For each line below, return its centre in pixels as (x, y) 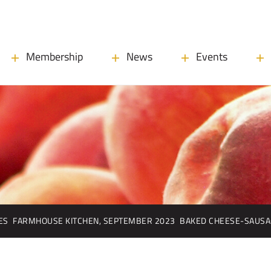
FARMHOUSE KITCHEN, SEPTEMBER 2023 (94, 221)
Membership (54, 57)
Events (212, 57)
